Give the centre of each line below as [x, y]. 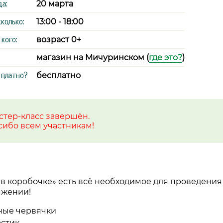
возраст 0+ [59, 40]
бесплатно [58, 75]
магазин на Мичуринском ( [93, 57]
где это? [166, 57]
